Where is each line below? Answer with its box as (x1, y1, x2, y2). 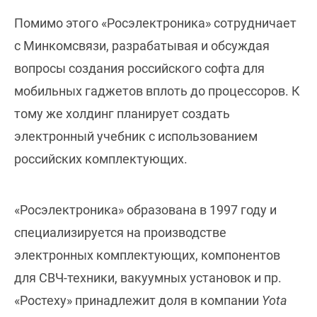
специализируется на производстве (14, 225, 226, 241)
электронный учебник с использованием (14, 129, 258, 144)
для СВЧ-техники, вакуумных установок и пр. (14, 270, 282, 286)
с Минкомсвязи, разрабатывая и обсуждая (14, 38, 270, 54)
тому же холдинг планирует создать (14, 106, 230, 122)
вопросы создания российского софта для (14, 61, 265, 76)
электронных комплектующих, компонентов (14, 248, 280, 263)
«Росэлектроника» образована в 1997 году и (14, 202, 277, 218)
